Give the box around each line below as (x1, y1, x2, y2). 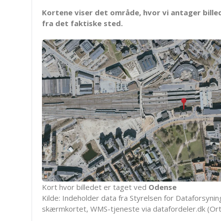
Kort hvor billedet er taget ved (42, 182, 148, 192)
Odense (148, 182, 177, 192)
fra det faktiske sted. (42, 18, 123, 29)
